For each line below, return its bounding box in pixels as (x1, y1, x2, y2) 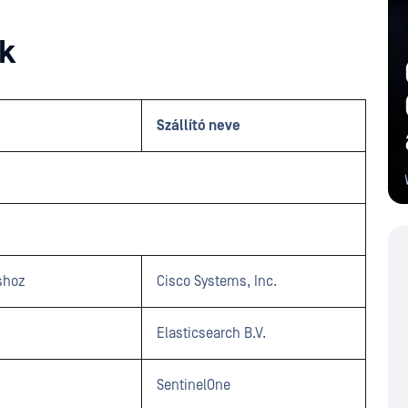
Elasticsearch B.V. (157, 325, 266, 342)
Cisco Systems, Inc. (157, 273, 277, 290)
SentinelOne (157, 377, 230, 393)
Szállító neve (157, 117, 240, 134)
